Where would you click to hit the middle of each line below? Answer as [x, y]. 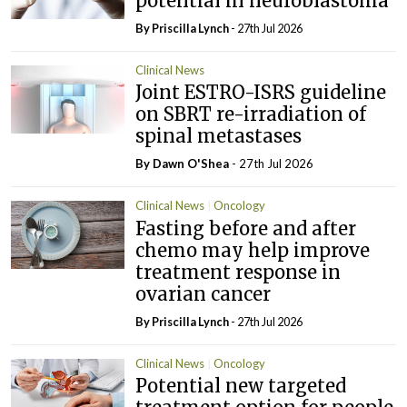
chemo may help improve [253, 250]
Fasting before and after [246, 228]
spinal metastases [219, 136]
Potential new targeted [241, 386]
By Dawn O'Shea [184, 164]
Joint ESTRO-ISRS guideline [261, 93]
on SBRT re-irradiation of [251, 114]
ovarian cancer [203, 293]
